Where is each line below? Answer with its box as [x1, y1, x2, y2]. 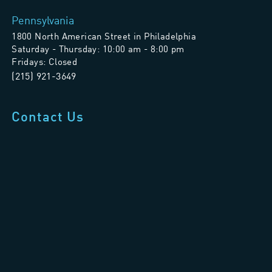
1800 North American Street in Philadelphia [12, 29, 196, 42]
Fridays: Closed [12, 55, 78, 68]
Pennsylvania [12, 12, 75, 28]
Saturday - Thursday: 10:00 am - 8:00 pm [12, 42, 185, 55]
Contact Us [12, 108, 84, 124]
